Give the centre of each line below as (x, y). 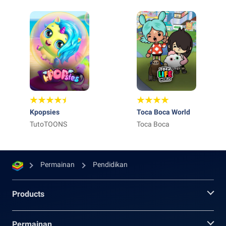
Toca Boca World (163, 112)
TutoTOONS (48, 124)
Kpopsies (45, 112)
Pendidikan (110, 164)
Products (28, 194)
